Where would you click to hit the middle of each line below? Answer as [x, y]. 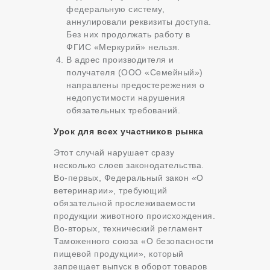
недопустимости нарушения [126, 98]
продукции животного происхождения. [134, 216]
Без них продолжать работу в [128, 35]
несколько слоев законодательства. [129, 165]
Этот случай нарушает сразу [114, 153]
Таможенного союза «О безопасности [134, 241]
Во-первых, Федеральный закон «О [129, 178]
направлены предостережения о [135, 85]
